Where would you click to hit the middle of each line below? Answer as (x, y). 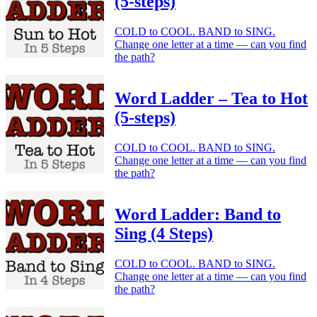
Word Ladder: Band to (198, 214)
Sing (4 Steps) (164, 233)
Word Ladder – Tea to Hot (211, 98)
